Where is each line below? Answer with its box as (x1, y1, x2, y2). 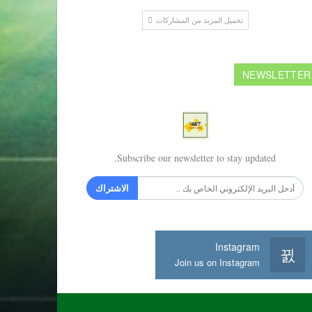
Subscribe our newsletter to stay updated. (117, 150, 276, 164)
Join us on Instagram (174, 255, 260, 269)
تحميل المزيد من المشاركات (153, 15, 243, 26)
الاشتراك (95, 180, 130, 194)
